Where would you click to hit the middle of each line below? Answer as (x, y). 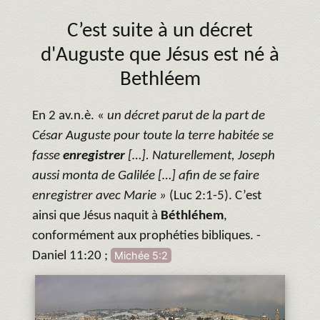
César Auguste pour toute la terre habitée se (153, 136)
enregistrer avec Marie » (99, 196)
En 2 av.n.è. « (70, 116)
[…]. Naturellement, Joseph (201, 156)
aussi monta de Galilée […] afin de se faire (146, 176)
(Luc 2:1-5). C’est (214, 196)
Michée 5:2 (141, 255)
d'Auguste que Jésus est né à (160, 55)
